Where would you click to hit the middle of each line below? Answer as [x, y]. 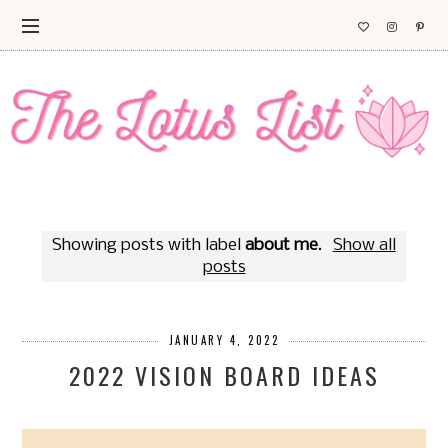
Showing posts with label [149, 246]
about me [282, 246]
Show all [364, 246]
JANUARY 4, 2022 [224, 339]
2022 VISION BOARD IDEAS [224, 375]
